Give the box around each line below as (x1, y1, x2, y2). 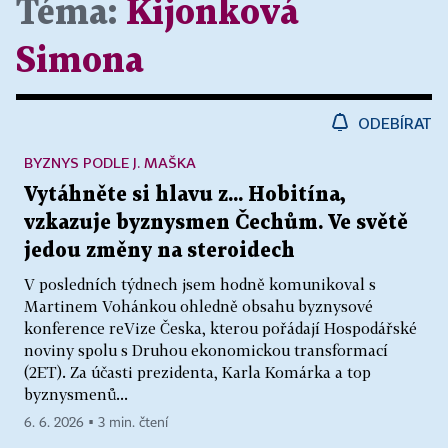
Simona (16, 45, 144, 79)
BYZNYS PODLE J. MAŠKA (24, 154, 196, 172)
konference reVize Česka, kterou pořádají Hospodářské (24, 319, 417, 338)
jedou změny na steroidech (24, 241, 295, 262)
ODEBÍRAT (358, 114, 432, 133)
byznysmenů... (24, 385, 128, 404)
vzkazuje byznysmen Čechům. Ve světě (24, 213, 408, 234)
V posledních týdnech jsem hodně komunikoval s (24, 275, 376, 294)
